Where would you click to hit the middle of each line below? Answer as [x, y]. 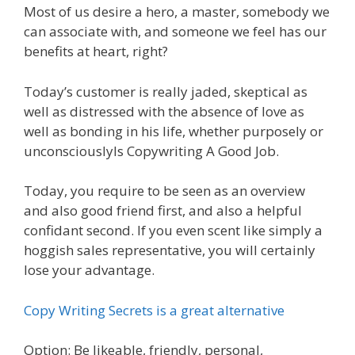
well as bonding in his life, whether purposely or [174, 131]
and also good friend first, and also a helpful [163, 210]
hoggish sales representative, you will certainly [170, 250]
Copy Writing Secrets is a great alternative [154, 310]
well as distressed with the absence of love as [164, 111]
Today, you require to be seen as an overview [164, 191]
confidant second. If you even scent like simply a [173, 230]
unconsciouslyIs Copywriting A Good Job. [151, 151]
